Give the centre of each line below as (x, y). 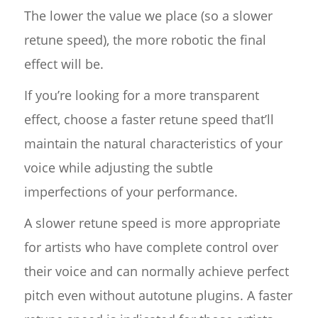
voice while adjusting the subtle (118, 168)
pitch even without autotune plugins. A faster (158, 296)
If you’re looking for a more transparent (141, 95)
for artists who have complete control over (151, 247)
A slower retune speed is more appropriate (152, 223)
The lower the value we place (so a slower (148, 16)
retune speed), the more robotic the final (145, 40)
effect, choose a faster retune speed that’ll (149, 120)
